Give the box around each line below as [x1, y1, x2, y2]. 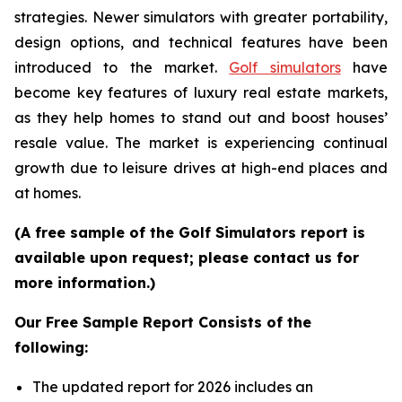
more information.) [14, 274, 155, 293]
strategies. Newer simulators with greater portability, [14, 8, 388, 27]
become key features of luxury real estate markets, [14, 83, 388, 102]
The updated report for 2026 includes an [32, 378, 313, 397]
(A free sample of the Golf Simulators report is [14, 223, 365, 242]
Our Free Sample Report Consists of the [14, 313, 311, 332]
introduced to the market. [14, 58, 230, 77]
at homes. [14, 184, 81, 203]
